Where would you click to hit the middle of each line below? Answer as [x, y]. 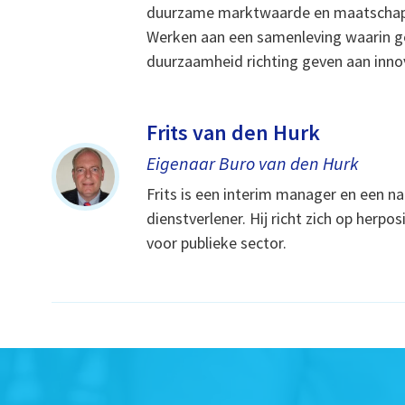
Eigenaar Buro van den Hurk [253, 163]
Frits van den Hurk [234, 132]
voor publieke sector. [217, 242]
